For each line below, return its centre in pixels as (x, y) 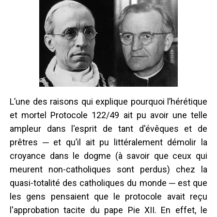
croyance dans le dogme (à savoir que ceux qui (108, 155)
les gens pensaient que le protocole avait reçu (108, 196)
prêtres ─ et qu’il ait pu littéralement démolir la (108, 142)
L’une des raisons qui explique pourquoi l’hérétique (108, 101)
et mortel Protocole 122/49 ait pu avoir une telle (108, 115)
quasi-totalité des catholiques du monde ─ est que (108, 183)
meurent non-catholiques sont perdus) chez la (108, 169)
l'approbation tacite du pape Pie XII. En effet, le (108, 210)
